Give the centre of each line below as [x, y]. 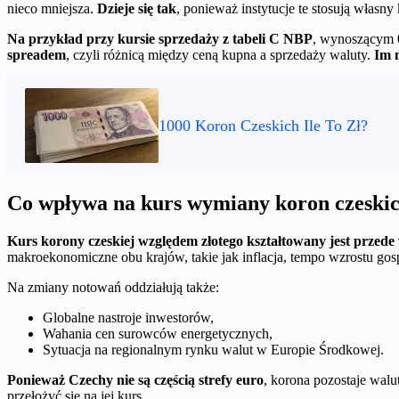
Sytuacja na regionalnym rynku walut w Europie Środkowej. [213, 350]
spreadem [37, 55]
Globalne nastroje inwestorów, [128, 318]
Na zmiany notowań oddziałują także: [113, 287]
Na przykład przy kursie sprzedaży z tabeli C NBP [160, 39]
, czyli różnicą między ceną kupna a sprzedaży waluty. [220, 55]
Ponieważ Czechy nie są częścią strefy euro [135, 380]
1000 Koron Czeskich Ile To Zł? [263, 125]
